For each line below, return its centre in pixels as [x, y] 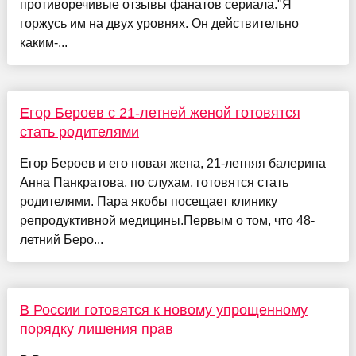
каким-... [43, 43]
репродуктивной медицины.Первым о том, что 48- [167, 221]
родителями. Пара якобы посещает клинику [148, 202]
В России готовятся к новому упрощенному [163, 310]
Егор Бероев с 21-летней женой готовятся [160, 113]
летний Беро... [61, 240]
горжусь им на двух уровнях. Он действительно [159, 24]
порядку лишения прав [96, 329]
